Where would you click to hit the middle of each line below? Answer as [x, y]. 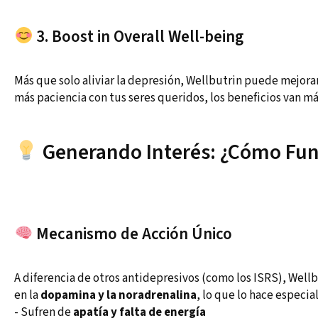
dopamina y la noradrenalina [119, 296]
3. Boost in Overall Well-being [138, 37]
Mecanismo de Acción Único [133, 234]
